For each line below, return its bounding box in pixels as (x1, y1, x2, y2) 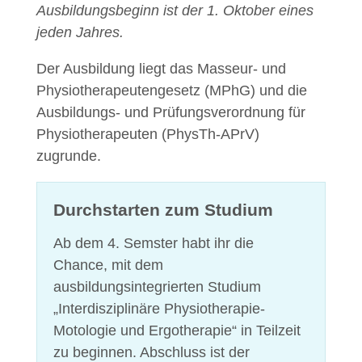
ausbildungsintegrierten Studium (53, 278, 261, 295)
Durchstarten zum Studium (53, 200, 273, 219)
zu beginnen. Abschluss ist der (53, 343, 250, 360)
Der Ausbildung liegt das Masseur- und (36, 61, 286, 77)
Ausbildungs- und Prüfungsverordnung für (36, 104, 305, 120)
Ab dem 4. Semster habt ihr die (53, 234, 254, 251)
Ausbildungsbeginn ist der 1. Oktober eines (36, 2, 314, 19)
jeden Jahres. (36, 24, 124, 40)
